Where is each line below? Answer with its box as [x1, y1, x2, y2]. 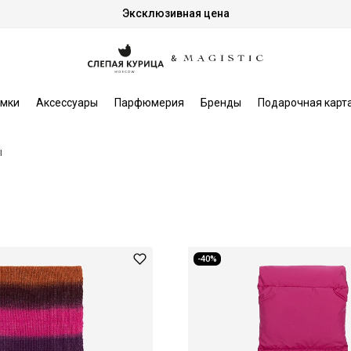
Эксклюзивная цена [121, 7, 230, 20]
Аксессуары [35, 96, 98, 109]
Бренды [200, 96, 241, 109]
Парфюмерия [114, 96, 184, 109]
